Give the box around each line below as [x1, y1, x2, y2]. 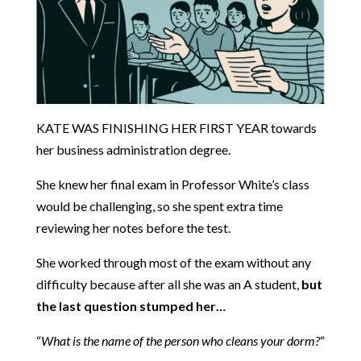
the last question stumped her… [35, 298, 226, 314]
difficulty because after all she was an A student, [35, 276, 301, 293]
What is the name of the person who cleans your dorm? [40, 333, 320, 349]
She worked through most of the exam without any [35, 255, 311, 271]
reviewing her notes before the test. [35, 220, 230, 236]
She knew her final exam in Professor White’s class [35, 176, 309, 193]
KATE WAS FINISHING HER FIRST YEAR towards [35, 120, 317, 136]
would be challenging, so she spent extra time [35, 198, 283, 214]
